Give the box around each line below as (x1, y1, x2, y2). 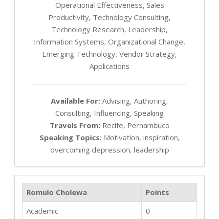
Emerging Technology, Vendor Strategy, (42, 49, 177, 59)
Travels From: (49, 120, 100, 131)
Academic (26, 206, 58, 216)
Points (146, 187, 169, 197)
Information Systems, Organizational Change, (34, 37, 185, 47)
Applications (89, 61, 130, 71)
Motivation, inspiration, (101, 132, 180, 143)
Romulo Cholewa (26, 187, 87, 197)
